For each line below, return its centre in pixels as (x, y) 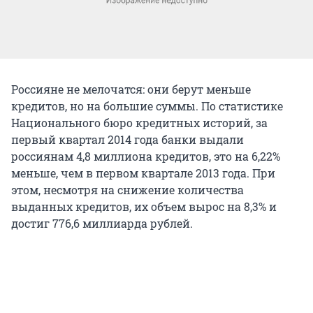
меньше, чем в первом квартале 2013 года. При (143, 173)
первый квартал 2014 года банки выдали (128, 139)
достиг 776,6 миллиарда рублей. (102, 223)
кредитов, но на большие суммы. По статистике (147, 105)
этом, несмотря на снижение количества (128, 189)
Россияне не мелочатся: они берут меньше (131, 89)
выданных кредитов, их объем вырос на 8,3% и (144, 206)
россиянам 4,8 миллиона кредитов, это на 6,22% (146, 156)
